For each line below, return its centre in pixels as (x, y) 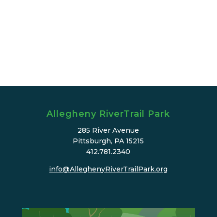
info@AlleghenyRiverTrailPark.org (108, 169)
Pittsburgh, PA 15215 (108, 141)
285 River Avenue (108, 131)
